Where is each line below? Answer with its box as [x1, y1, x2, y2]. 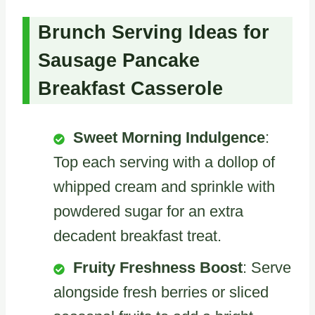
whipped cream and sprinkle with [53, 178, 275, 196]
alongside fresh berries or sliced [53, 283, 269, 302]
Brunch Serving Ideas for [38, 22, 269, 44]
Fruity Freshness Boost [73, 259, 243, 277]
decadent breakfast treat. [53, 227, 221, 245]
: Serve [243, 259, 291, 277]
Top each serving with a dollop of [53, 153, 275, 172]
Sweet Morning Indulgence [73, 129, 265, 147]
